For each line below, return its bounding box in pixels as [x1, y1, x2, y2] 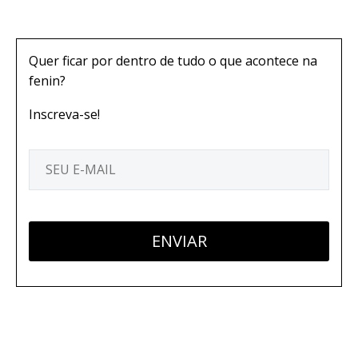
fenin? [29, 71, 66, 89]
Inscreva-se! [29, 105, 100, 124]
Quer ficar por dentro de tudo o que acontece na [29, 51, 317, 70]
